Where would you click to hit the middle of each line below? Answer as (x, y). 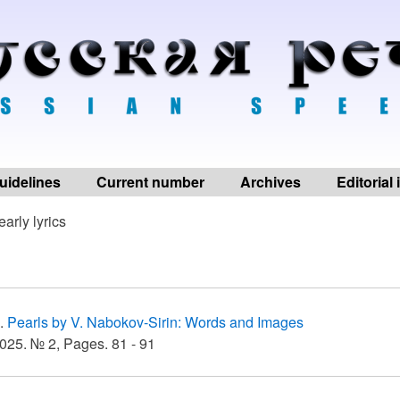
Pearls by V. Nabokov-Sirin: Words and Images (155, 322)
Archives (271, 182)
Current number (150, 182)
